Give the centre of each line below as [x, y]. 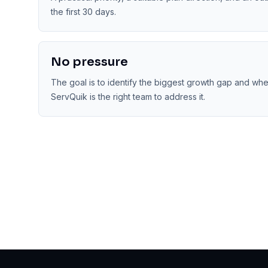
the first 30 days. [83, 12]
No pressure [89, 62]
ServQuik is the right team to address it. [128, 97]
